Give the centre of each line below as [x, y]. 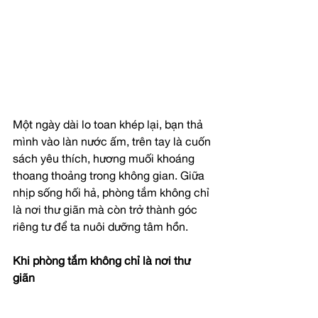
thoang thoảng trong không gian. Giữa [110, 177]
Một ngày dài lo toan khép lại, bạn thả [109, 126]
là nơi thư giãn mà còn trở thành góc [106, 212]
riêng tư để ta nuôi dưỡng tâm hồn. [100, 229]
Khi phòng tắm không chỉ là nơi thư [103, 263]
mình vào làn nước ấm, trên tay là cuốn [113, 143]
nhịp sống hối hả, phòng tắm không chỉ [113, 194]
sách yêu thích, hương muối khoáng [105, 160]
